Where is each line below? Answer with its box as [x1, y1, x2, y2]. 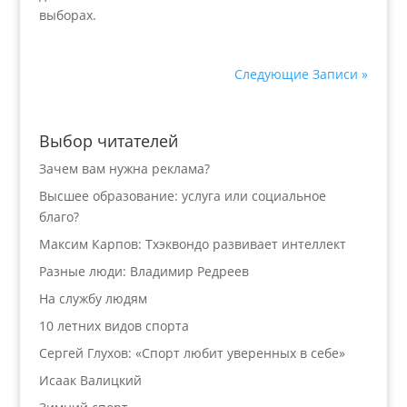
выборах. [38, 6, 96, 24]
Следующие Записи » [234, 65, 369, 83]
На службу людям [38, 290, 147, 307]
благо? [38, 208, 79, 225]
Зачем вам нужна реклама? [38, 160, 210, 177]
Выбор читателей [38, 130, 178, 152]
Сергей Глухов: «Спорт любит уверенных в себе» [38, 344, 345, 362]
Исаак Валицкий [38, 372, 142, 389]
